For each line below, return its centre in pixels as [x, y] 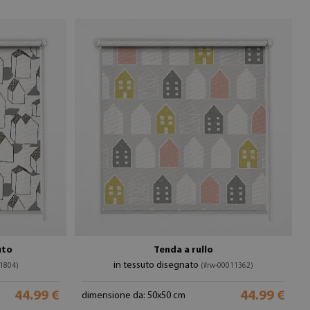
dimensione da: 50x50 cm [134, 296]
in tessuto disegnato [157, 265]
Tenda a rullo [183, 250]
